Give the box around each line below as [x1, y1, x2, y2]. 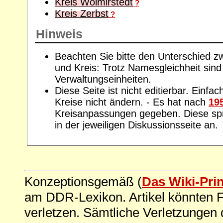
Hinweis [36, 26, 83, 41]
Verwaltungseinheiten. [55, 73, 151, 85]
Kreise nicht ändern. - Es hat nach [55, 96, 209, 108]
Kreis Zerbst [55, 7, 109, 19]
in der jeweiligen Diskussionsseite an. [55, 119, 218, 130]
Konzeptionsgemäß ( [24, 174, 142, 189]
